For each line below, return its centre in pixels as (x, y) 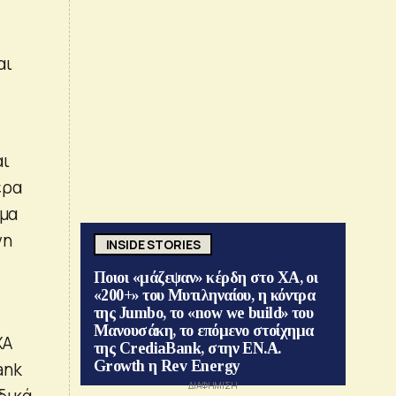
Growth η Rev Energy (167, 366)
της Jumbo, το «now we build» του (204, 313)
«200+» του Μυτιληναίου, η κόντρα (205, 296)
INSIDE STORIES (153, 244)
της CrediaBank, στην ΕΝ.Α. (187, 349)
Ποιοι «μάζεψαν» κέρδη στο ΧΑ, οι (206, 278)
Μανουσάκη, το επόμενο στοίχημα (204, 331)
